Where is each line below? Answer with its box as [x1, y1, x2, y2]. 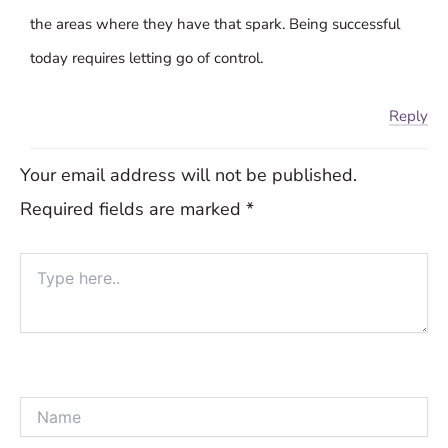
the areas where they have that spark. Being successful [29, 13, 400, 34]
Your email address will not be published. [20, 162, 357, 187]
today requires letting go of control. [29, 47, 263, 68]
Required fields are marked [20, 196, 246, 221]
